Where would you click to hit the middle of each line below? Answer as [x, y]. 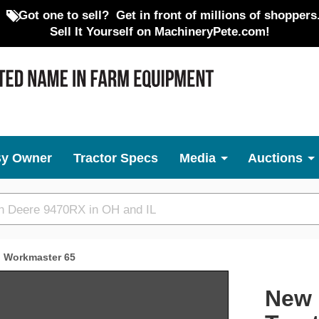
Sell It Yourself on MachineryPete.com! [159, 31]
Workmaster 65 [40, 257]
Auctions [275, 158]
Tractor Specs [116, 158]
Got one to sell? [63, 15]
